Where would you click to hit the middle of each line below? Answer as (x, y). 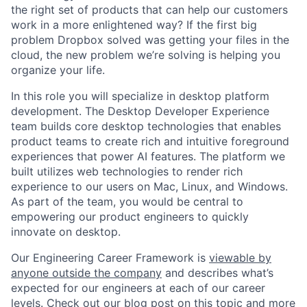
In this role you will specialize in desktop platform (140, 96)
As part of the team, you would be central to (127, 201)
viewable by (240, 258)
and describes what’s (218, 273)
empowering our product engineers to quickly (130, 217)
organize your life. (58, 70)
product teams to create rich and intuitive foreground (150, 141)
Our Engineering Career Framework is (110, 258)
